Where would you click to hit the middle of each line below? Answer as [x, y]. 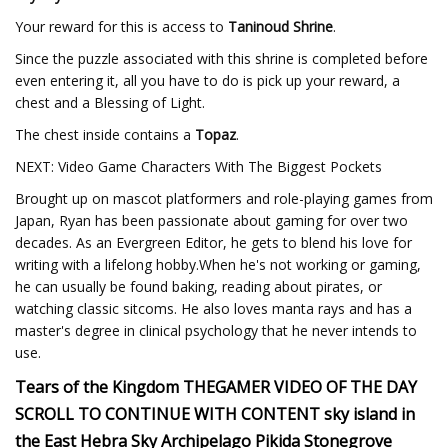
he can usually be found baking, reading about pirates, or [198, 286]
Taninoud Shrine [280, 26]
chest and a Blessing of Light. [110, 102]
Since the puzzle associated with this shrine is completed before [221, 58]
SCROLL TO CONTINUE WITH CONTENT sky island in [215, 414]
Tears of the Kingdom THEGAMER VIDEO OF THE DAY [216, 387]
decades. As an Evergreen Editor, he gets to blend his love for [213, 242]
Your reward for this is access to [121, 26]
